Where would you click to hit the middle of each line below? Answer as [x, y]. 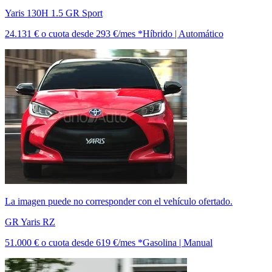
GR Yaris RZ [30, 222]
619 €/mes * [119, 242]
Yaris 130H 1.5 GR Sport [54, 13]
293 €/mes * [119, 33]
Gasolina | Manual [178, 242]
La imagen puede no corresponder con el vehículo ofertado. [119, 201]
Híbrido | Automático [183, 33]
